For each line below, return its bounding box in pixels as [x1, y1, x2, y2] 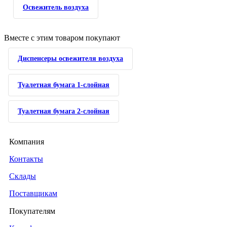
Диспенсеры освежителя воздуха [18, 55, 123, 62]
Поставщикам [9, 189, 57, 198]
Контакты [9, 155, 43, 163]
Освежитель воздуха [23, 4, 89, 11]
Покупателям [9, 207, 55, 215]
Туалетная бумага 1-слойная [18, 81, 109, 89]
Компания [9, 137, 44, 146]
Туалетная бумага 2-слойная [18, 107, 109, 115]
